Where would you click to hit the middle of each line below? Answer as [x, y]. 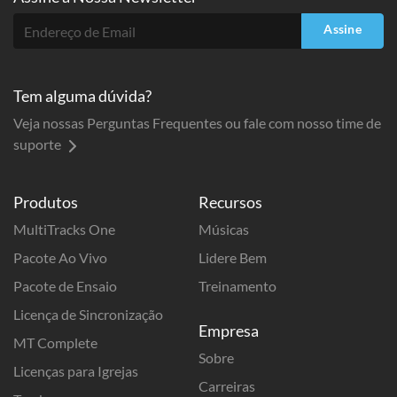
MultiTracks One [64, 230]
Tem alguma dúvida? [82, 96]
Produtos [46, 202]
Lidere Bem [233, 258]
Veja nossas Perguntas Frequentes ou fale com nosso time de [197, 123]
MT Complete [55, 343]
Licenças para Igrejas [76, 371]
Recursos [230, 202]
